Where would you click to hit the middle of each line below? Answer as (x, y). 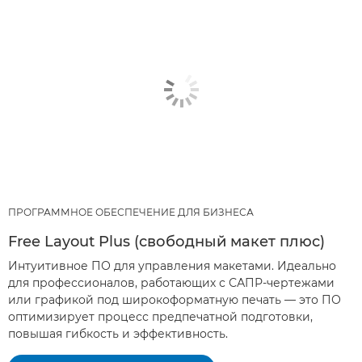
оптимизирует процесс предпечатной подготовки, (160, 316)
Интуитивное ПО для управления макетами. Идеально (172, 265)
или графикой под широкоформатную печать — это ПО (175, 299)
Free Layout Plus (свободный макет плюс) (166, 241)
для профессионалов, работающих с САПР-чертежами (171, 282)
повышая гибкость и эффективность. (118, 333)
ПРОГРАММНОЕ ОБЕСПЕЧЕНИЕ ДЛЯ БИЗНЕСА (131, 212)
